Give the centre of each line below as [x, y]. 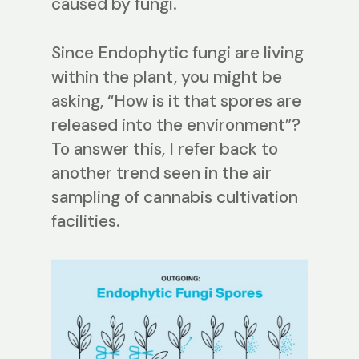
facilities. [86, 222]
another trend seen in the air [161, 173]
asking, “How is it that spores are [176, 101]
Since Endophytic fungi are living [177, 53]
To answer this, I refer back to [165, 149]
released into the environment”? [176, 125]
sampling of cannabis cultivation [175, 198]
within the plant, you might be [167, 77]
